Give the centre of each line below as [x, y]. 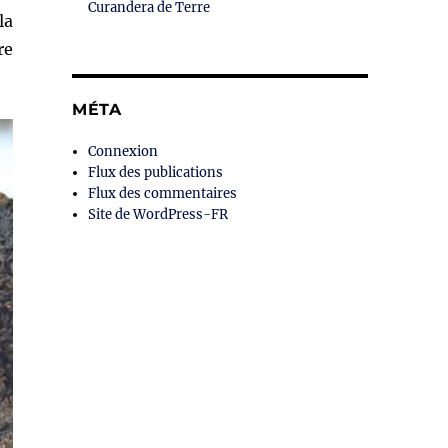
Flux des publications [156, 173]
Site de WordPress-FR [158, 215]
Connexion [123, 152]
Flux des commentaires [163, 194]
